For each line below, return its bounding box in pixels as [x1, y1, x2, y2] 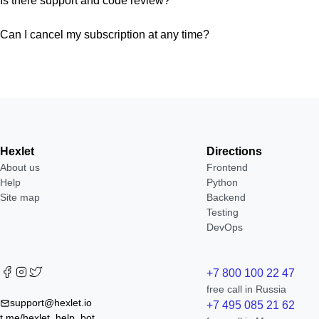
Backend [206, 192, 246, 203]
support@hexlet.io [10, 297, 92, 308]
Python [206, 177, 239, 188]
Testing [206, 206, 239, 218]
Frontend [206, 162, 249, 173]
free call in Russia [206, 283, 287, 295]
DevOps [206, 221, 244, 233]
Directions [206, 145, 263, 157]
